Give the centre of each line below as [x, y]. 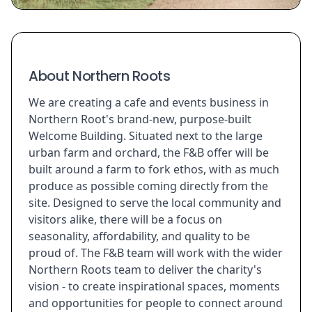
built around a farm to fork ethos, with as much [154, 169]
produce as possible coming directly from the [148, 186]
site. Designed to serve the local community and [155, 203]
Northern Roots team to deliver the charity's [145, 270]
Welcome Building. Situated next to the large [146, 136]
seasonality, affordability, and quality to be [139, 236]
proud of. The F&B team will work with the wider [156, 253]
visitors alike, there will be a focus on [125, 219]
